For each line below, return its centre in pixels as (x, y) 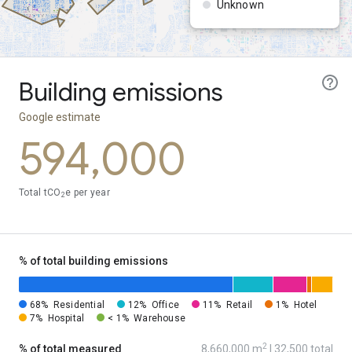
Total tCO (40, 192)
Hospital (66, 318)
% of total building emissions (93, 261)
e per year (88, 192)
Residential (79, 305)
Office (165, 305)
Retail (239, 305)
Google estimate (60, 117)
